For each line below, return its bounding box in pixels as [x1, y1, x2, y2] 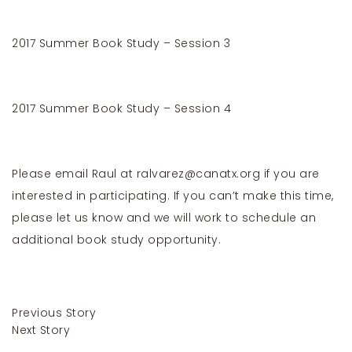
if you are [260, 166, 320, 181]
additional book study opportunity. [12, 232, 221, 247]
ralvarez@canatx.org [136, 166, 260, 181]
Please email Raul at [12, 166, 137, 181]
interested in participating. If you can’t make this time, [12, 188, 334, 203]
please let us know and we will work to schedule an [12, 210, 316, 225]
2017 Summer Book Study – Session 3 [12, 35, 230, 51]
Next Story [12, 322, 70, 338]
